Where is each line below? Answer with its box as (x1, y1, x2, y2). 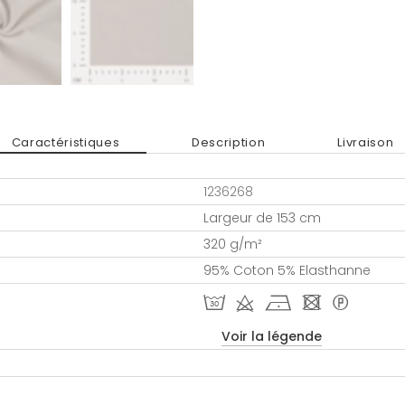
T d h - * (203, 294, 348, 316)
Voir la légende (221, 327, 322, 345)
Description (192, 133, 266, 151)
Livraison (337, 133, 394, 151)
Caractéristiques (11, 133, 120, 151)
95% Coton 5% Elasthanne (203, 261, 371, 279)
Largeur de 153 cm (203, 209, 321, 227)
